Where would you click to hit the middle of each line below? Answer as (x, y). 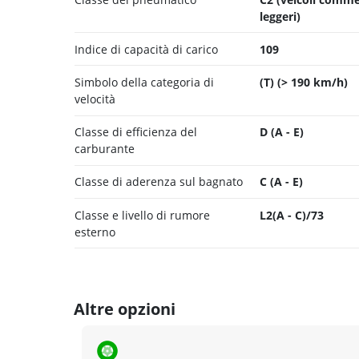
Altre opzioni (125, 309)
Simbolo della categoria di (144, 82)
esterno (95, 232)
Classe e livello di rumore (142, 215)
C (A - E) (281, 182)
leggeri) (280, 16)
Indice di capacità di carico (146, 49)
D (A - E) (281, 132)
